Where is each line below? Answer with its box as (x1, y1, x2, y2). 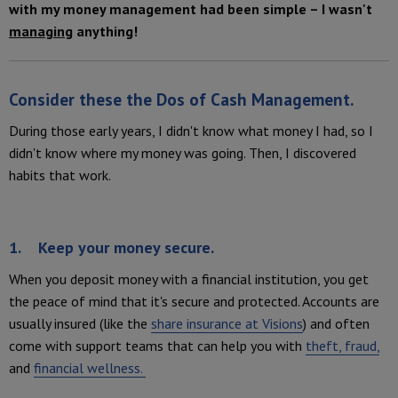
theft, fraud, (306, 337, 379, 355)
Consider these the (9, 88, 156, 110)
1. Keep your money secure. (9, 237, 218, 259)
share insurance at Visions (151, 314, 303, 333)
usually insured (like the (9, 314, 151, 333)
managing (9, 22, 73, 41)
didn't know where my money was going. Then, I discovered (9, 144, 356, 163)
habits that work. (9, 166, 114, 185)
